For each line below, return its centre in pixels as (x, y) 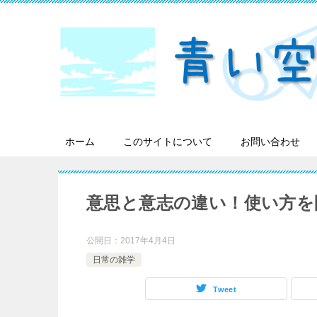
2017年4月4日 (148, 241)
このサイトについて (168, 142)
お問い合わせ (270, 142)
